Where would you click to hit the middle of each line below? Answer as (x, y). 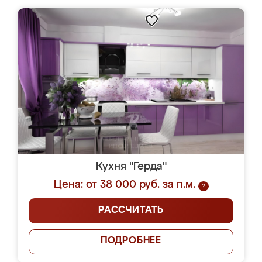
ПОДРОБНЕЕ (131, 241)
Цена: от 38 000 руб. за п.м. (124, 185)
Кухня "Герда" (131, 167)
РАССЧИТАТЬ (131, 211)
